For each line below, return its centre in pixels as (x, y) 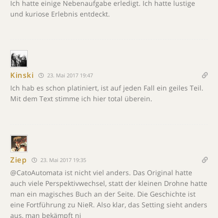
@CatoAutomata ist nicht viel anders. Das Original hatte (101, 172)
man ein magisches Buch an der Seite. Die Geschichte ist (103, 194)
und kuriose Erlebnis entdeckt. (60, 14)
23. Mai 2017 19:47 (70, 75)
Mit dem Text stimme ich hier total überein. (81, 98)
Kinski (22, 75)
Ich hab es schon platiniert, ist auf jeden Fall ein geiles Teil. (107, 88)
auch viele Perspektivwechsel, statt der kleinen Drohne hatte (109, 183)
